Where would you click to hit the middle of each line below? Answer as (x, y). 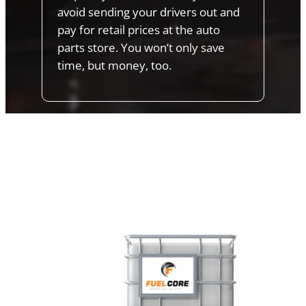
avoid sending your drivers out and (149, 12)
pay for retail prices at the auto (139, 30)
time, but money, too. (115, 66)
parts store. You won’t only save (141, 48)
